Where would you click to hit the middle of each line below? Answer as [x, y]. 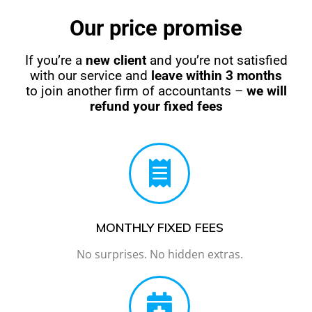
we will [266, 91]
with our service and [91, 76]
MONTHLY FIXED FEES [159, 227]
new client [116, 60]
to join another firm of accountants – [136, 91]
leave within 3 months [217, 76]
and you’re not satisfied [217, 60]
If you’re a [55, 60]
